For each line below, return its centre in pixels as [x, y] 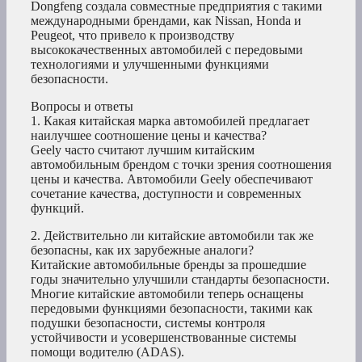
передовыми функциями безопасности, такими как [172, 309]
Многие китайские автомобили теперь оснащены [167, 294]
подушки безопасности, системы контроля [148, 323]
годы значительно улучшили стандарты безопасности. [180, 280]
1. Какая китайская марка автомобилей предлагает [170, 121]
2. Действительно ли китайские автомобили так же [172, 236]
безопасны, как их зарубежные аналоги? [142, 250]
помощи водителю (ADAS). [107, 352]
